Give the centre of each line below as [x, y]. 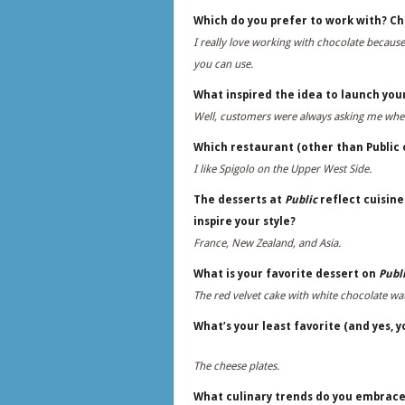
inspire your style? [245, 221]
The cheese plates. [236, 366]
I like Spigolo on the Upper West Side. [285, 169]
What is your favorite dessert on [286, 274]
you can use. [225, 64]
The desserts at [239, 200]
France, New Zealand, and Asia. [267, 243]
